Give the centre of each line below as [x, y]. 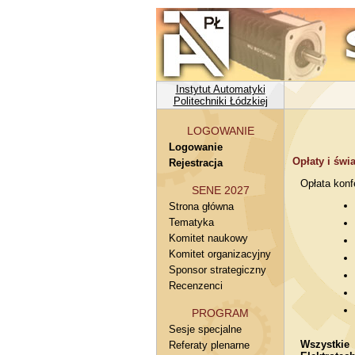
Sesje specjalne [205, 329]
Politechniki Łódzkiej [220, 101]
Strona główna [201, 206]
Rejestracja [196, 163]
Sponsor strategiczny [218, 270]
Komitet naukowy [208, 238]
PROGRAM [220, 313]
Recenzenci [196, 286]
